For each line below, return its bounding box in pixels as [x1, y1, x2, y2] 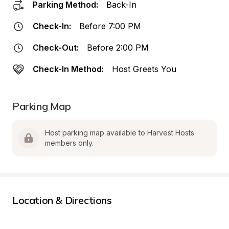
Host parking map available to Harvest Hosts [45, 128, 194, 137]
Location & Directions [12, 194, 112, 207]
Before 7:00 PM [79, 21, 141, 31]
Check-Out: [33, 42, 79, 53]
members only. [45, 139, 94, 147]
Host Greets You [112, 64, 176, 74]
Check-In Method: [33, 64, 104, 74]
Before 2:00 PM [87, 42, 149, 53]
